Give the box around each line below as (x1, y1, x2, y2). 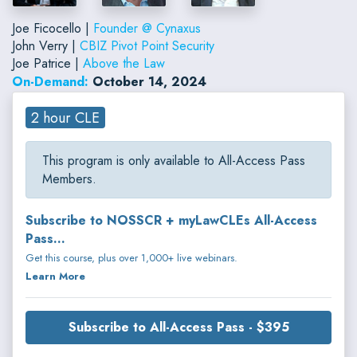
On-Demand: (12, 72, 88, 91)
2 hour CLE (31, 107, 100, 128)
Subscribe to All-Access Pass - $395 (68, 318, 289, 337)
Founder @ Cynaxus (93, 18, 201, 37)
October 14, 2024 (92, 72, 206, 91)
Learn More (25, 269, 85, 284)
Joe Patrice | (12, 53, 83, 73)
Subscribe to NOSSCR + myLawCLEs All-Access (25, 211, 317, 230)
